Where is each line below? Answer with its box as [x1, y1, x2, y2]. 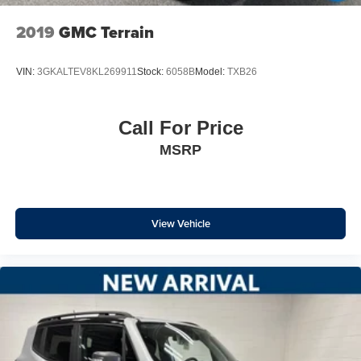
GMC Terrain [59, 19, 154, 44]
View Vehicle [151, 216, 210, 232]
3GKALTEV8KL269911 [37, 66, 137, 78]
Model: [195, 66, 227, 78]
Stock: [137, 66, 166, 78]
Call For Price [118, 116, 243, 139]
